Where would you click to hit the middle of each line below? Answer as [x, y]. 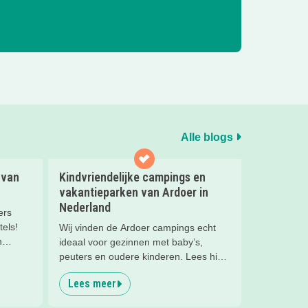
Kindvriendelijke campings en [132, 177]
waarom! [78, 271]
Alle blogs [208, 137]
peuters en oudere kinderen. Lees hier [142, 257]
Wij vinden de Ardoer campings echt [137, 228]
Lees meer [92, 284]
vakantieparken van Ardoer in [133, 192]
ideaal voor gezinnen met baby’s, [131, 242]
